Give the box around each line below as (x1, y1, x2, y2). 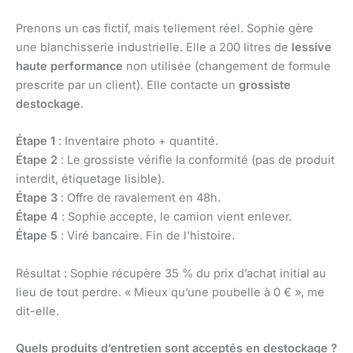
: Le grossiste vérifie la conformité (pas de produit (58, 153, 335, 168)
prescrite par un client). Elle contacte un (16, 77, 239, 92)
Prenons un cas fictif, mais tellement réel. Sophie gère (16, 20, 314, 35)
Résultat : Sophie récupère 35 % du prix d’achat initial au (16, 266, 326, 281)
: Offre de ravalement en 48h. (58, 191, 221, 206)
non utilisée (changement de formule (123, 58, 331, 73)
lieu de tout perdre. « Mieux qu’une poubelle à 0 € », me (16, 284, 325, 299)
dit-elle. (16, 303, 59, 318)
